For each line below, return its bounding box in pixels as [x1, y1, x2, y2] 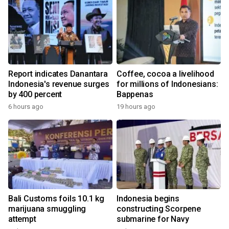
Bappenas [117, 89, 153, 100]
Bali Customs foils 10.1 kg [8, 194, 104, 204]
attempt [8, 214, 36, 224]
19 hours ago [117, 103, 155, 111]
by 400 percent [8, 89, 62, 100]
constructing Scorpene [117, 204, 201, 214]
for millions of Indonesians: [117, 79, 218, 89]
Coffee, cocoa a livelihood [117, 69, 214, 79]
